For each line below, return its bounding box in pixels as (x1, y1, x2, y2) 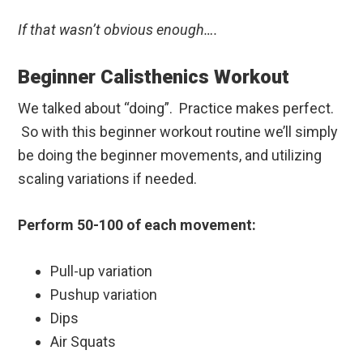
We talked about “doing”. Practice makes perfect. (18, 99, 335, 117)
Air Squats (50, 332, 117, 350)
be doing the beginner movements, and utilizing (18, 146, 322, 164)
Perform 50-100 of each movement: (18, 216, 257, 233)
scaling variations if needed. (18, 169, 198, 187)
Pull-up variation (50, 262, 153, 280)
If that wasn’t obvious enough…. (18, 20, 219, 38)
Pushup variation (50, 285, 158, 303)
